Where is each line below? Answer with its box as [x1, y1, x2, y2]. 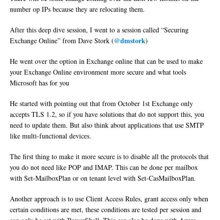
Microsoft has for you [10, 78, 69, 88]
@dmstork [114, 35, 145, 46]
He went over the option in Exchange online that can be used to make [10, 56, 203, 66]
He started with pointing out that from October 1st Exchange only [10, 99, 193, 109]
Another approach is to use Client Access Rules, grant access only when [10, 194, 208, 204]
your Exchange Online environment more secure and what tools [10, 67, 186, 77]
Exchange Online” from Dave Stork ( [10, 36, 114, 46]
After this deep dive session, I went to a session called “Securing [10, 25, 189, 35]
